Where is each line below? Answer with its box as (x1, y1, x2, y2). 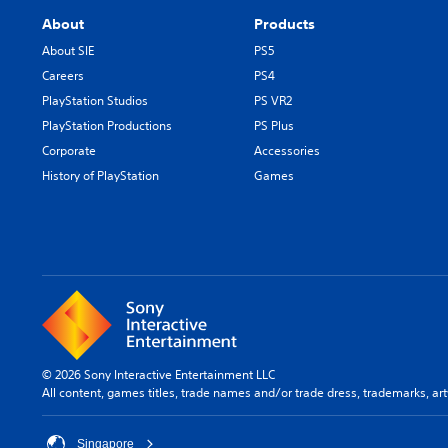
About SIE (42, 41, 94, 59)
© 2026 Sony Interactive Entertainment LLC (42, 365, 275, 383)
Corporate (42, 141, 96, 159)
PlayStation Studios (42, 91, 148, 109)
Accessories (254, 141, 321, 159)
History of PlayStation (42, 166, 159, 184)
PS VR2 (254, 91, 293, 109)
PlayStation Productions (42, 116, 172, 134)
